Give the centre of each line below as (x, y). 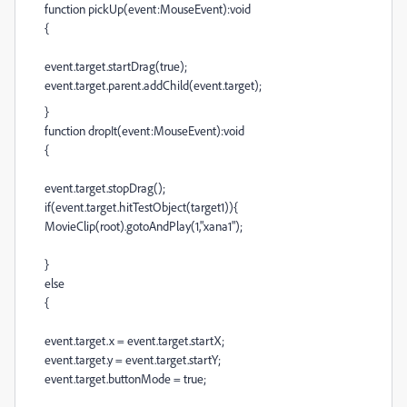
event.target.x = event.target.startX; (134, 340)
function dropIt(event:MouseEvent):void (144, 130)
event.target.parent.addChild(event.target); (153, 85)
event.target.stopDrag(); (105, 188)
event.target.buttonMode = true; (125, 378)
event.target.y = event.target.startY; (133, 359)
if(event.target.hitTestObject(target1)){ (141, 207)
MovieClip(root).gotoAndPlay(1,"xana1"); (144, 226)
